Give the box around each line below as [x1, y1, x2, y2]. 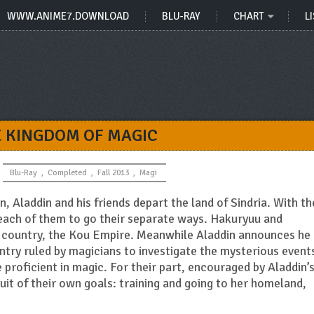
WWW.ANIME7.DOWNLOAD [7, 10, 129, 22]
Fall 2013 [97, 168, 129, 178]
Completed [47, 168, 87, 178]
